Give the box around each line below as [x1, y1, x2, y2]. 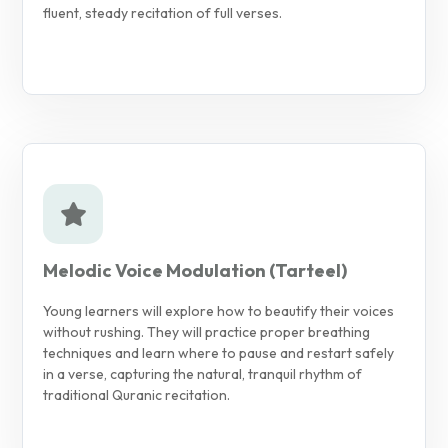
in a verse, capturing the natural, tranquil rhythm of [43, 364, 362, 383]
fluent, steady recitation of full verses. [43, 3, 282, 22]
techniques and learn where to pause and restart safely [43, 343, 394, 362]
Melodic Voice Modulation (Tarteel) [43, 258, 347, 282]
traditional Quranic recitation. [43, 385, 230, 404]
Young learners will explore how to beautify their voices [43, 301, 394, 320]
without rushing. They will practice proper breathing [43, 322, 370, 341]
